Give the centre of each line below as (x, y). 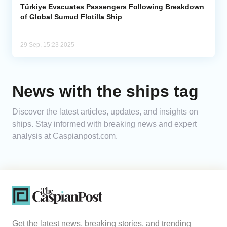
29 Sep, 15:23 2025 (47, 45)
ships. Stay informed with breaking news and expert (104, 124)
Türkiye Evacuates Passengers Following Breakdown (112, 7)
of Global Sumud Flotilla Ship (71, 17)
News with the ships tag (105, 91)
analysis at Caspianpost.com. (65, 136)
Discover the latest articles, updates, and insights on (105, 112)
